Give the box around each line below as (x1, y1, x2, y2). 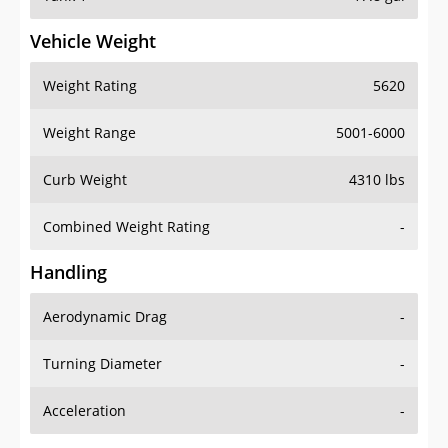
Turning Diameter (43, 354, 162, 374)
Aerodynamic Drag (43, 307, 167, 327)
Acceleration (43, 401, 126, 421)
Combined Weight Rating (43, 217, 210, 237)
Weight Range (43, 123, 136, 143)
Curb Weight (43, 170, 127, 190)
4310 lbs (349, 170, 405, 190)
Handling (30, 260, 107, 285)
